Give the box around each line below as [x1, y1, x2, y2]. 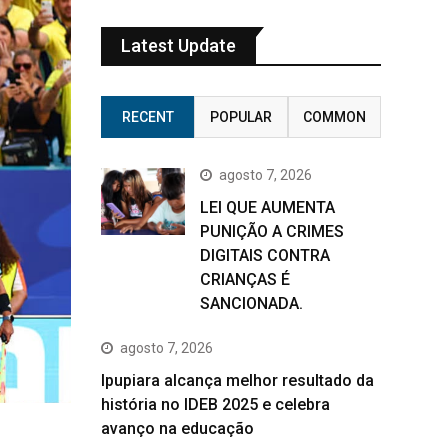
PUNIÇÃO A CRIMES [200, 222, 344, 241]
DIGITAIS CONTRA [200, 246, 330, 265]
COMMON [302, 109, 366, 125]
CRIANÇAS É [200, 270, 290, 289]
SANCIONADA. [200, 294, 303, 313]
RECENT [121, 109, 174, 125]
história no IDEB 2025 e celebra [101, 395, 330, 414]
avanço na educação [101, 419, 254, 438]
